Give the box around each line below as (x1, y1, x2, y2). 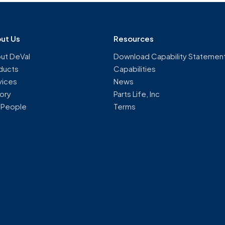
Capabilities (113, 64, 156, 73)
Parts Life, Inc (113, 89, 160, 98)
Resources (113, 34, 154, 43)
